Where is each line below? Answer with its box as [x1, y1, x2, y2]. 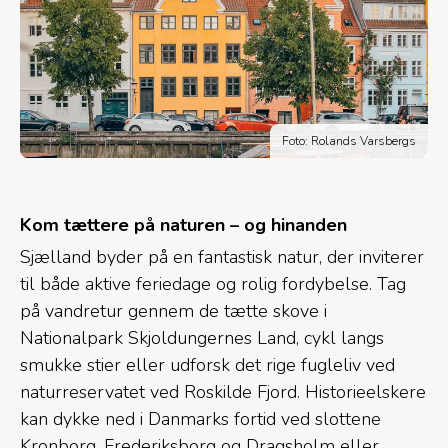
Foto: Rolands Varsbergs [282, 132, 416, 149]
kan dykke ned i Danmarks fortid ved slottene [20, 406, 381, 431]
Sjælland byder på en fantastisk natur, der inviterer [20, 244, 424, 269]
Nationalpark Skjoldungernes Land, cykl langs [20, 325, 384, 350]
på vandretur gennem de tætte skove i [20, 298, 327, 323]
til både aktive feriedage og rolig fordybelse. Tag [20, 271, 406, 296]
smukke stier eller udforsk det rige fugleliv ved [20, 352, 395, 377]
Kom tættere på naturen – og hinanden [20, 212, 347, 237]
